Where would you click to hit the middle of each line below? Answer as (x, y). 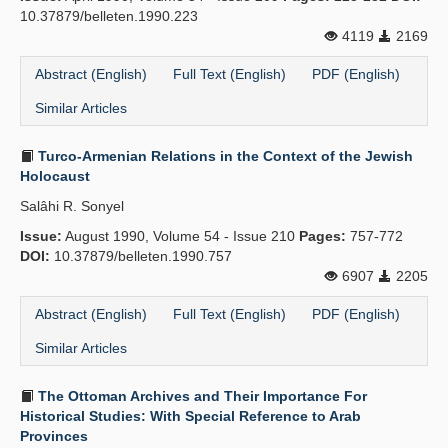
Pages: (322, 236)
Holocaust (55, 176)
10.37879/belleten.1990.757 (141, 256)
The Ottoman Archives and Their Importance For (200, 396)
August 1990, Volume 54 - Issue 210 (180, 236)
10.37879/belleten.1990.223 (109, 16)
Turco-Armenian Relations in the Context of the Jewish (223, 156)
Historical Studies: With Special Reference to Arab (190, 416)
